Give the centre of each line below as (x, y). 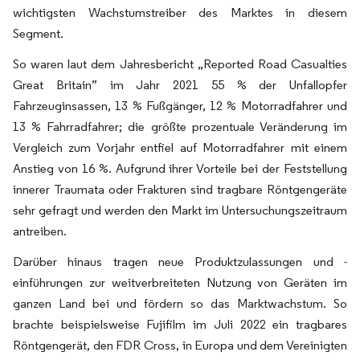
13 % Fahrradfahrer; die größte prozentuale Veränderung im (180, 126)
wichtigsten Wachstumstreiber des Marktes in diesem (180, 12)
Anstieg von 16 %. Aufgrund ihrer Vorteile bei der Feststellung (180, 168)
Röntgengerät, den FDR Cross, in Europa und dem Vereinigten (180, 345)
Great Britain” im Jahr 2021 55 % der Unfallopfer (180, 84)
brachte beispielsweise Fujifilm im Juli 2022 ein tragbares (180, 324)
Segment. (38, 33)
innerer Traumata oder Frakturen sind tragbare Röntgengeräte (180, 189)
